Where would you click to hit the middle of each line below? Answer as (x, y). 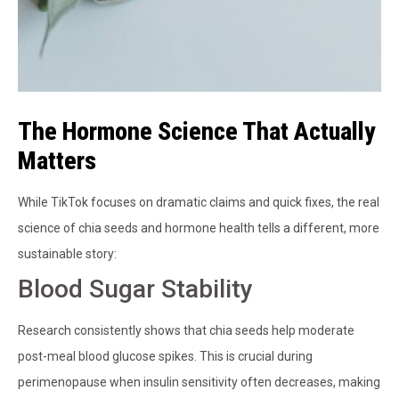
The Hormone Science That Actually (197, 132)
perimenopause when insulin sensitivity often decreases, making (199, 383)
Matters (57, 161)
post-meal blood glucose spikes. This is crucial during (165, 357)
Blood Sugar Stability (135, 289)
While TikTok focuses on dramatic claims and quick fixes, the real (199, 203)
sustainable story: (67, 254)
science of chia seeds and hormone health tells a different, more (199, 228)
